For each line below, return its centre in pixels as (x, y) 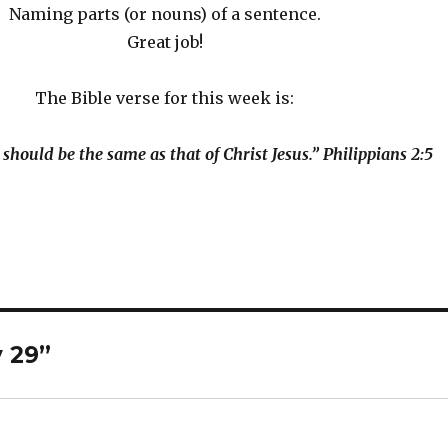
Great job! (164, 42)
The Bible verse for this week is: (165, 98)
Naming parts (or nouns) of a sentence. (164, 14)
